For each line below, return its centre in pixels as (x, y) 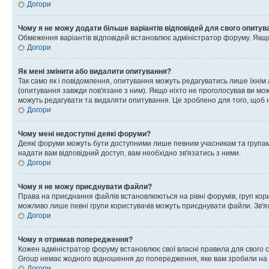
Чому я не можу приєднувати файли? (85, 186)
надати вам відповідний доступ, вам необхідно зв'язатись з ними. (129, 153)
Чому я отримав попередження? (75, 239)
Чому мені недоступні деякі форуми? (84, 134)
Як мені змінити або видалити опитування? (95, 71)
